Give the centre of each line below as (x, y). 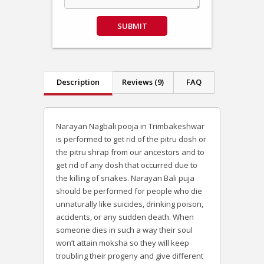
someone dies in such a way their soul (124, 230)
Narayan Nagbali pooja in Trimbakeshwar (130, 126)
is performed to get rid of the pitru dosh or (131, 139)
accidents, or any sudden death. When (125, 217)
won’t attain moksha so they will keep (123, 243)
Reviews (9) (143, 82)
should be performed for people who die (129, 191)
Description (78, 82)
